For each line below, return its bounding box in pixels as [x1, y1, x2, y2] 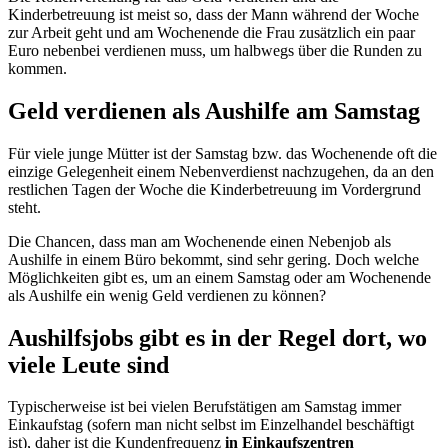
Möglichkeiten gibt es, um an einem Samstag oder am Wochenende [8, 268, 431, 286]
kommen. [8, 59, 67, 77]
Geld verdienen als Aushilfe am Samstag [8, 97, 420, 124]
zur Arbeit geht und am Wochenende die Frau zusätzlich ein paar [8, 23, 415, 41]
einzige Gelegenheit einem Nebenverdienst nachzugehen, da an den [8, 162, 434, 180]
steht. [8, 198, 41, 216]
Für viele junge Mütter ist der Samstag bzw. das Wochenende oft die [8, 144, 437, 162]
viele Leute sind [8, 351, 169, 378]
